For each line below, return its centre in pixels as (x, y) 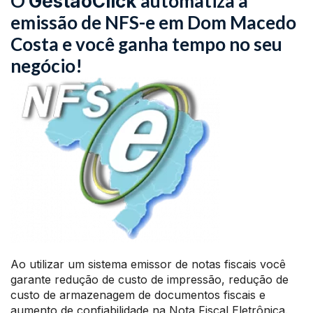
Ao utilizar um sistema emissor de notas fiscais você (148, 264)
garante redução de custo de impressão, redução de (150, 279)
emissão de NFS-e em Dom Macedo (153, 22)
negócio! (46, 66)
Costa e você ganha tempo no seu (146, 44)
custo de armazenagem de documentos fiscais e (138, 295)
